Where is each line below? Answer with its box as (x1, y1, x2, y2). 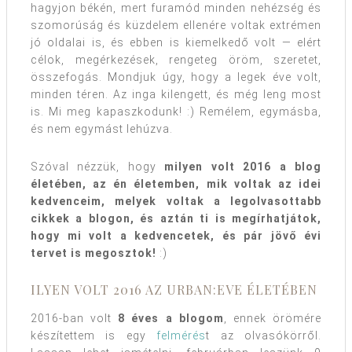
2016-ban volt (31, 312, 119, 325)
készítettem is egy (31, 329, 157, 343)
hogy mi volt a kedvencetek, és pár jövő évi (31, 229, 321, 243)
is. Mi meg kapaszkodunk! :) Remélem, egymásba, (31, 105, 321, 119)
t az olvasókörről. (206, 329, 322, 343)
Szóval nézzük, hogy (31, 160, 156, 174)
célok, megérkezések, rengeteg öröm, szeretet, (31, 53, 321, 67)
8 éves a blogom (118, 312, 224, 325)
